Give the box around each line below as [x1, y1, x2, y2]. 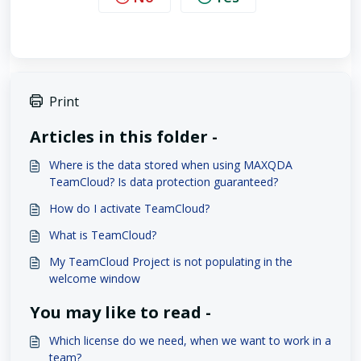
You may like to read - [30, 301, 211, 323]
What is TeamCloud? [49, 227, 156, 243]
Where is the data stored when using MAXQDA [49, 157, 293, 172]
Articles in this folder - [30, 126, 218, 147]
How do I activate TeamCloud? [49, 201, 210, 216]
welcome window [49, 271, 140, 286]
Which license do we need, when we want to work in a [49, 333, 331, 348]
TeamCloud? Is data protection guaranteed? [49, 174, 278, 189]
